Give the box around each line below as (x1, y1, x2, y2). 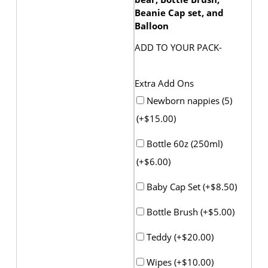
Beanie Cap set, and (135, 7, 224, 19)
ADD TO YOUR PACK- (135, 41, 222, 54)
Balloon (135, 20, 169, 32)
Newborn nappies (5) (144, 94, 232, 106)
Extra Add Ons (135, 77, 194, 90)
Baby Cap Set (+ (144, 180, 211, 193)
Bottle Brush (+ (144, 205, 208, 218)
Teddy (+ (144, 230, 182, 243)
